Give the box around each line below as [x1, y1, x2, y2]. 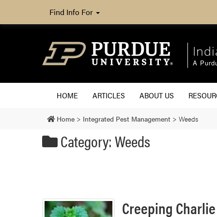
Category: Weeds [58, 129, 150, 152]
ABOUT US [139, 89, 174, 101]
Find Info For [49, 6, 95, 17]
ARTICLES [93, 89, 125, 101]
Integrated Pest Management [83, 113, 170, 124]
